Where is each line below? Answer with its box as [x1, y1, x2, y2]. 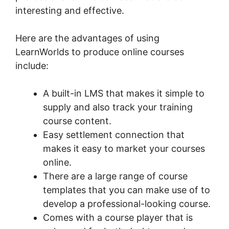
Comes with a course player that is [43, 212, 193, 223]
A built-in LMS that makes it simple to [43, 87, 204, 99]
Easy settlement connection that [43, 129, 185, 140]
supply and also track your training [43, 101, 193, 112]
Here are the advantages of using [15, 32, 159, 43]
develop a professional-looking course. [43, 198, 211, 209]
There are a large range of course [43, 170, 188, 181]
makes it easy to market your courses [43, 143, 205, 154]
